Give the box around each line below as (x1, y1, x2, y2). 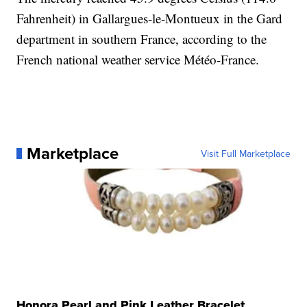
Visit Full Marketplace (200, 147, 291, 160)
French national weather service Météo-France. (16, 51, 260, 68)
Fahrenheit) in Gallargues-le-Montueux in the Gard (16, 10, 283, 27)
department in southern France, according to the (16, 30, 267, 47)
